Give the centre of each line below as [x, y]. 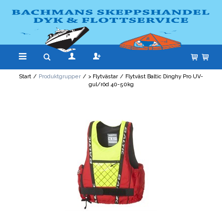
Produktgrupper [60, 77]
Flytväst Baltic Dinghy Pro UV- [164, 77]
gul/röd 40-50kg [111, 85]
